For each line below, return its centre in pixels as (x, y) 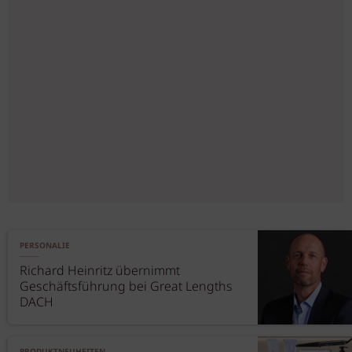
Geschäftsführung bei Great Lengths (126, 287)
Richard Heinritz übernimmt (100, 271)
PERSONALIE (45, 246)
